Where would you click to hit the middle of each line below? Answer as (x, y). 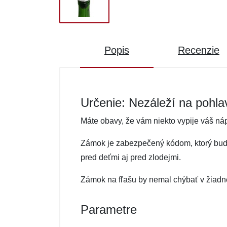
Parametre (109, 210)
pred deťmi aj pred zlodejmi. (131, 157)
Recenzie (199, 50)
